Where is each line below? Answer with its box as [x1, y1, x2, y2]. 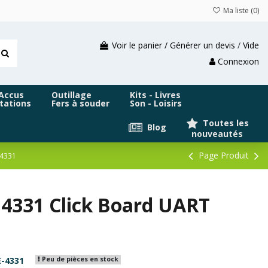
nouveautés [187, 128, 243, 140]
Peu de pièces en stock [39, 255, 118, 264]
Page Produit [196, 150, 251, 162]
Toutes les [200, 117, 249, 129]
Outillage [51, 89, 92, 101]
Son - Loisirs [130, 98, 182, 109]
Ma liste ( [221, 5, 253, 16]
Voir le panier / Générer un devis [112, 39, 235, 51]
